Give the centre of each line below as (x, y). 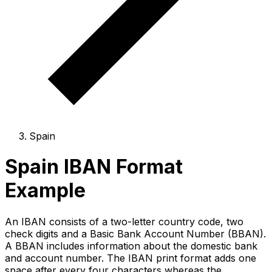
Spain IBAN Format (94, 167)
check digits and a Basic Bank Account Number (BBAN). (135, 233)
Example (45, 191)
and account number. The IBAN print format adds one (131, 258)
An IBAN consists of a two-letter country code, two (124, 221)
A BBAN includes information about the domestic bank (131, 246)
